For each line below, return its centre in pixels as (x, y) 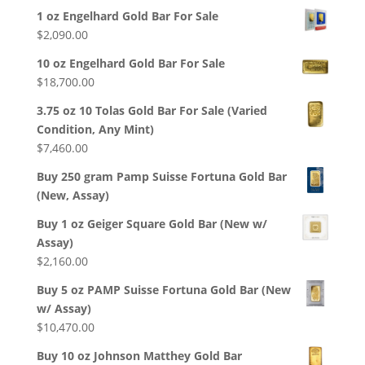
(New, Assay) (73, 196)
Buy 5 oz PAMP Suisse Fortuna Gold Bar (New (163, 290)
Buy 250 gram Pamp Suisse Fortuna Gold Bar (161, 177)
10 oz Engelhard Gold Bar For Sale (130, 64)
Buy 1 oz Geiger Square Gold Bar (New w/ (152, 224)
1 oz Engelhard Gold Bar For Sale (127, 16)
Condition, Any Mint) (95, 130)
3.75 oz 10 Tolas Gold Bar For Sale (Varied (152, 111)
